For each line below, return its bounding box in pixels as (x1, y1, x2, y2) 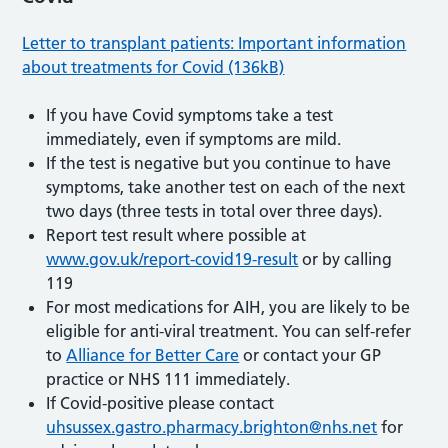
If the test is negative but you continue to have (46, 152, 392, 173)
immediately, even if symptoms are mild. (46, 128, 350, 149)
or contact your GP (239, 344, 382, 365)
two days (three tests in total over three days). (46, 200, 391, 221)
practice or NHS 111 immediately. (46, 368, 299, 389)
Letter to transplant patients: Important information (22, 32, 407, 53)
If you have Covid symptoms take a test (46, 104, 334, 125)
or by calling (298, 248, 393, 269)
